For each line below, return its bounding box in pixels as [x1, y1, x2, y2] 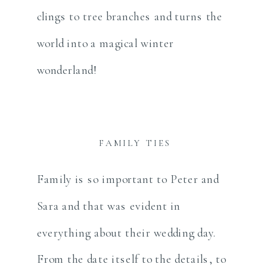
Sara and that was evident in [36, 198, 181, 213]
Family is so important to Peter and [36, 172, 219, 187]
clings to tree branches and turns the [36, 9, 223, 24]
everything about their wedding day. [36, 225, 220, 240]
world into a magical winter [36, 36, 175, 51]
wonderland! [36, 63, 98, 77]
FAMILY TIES [99, 138, 172, 149]
